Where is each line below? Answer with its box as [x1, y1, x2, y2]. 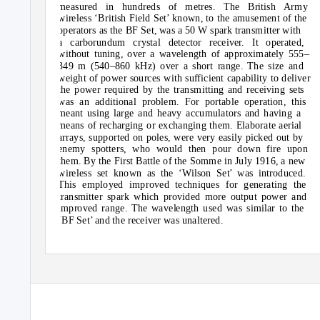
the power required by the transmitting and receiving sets [58, 84, 305, 96]
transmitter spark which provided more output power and [58, 190, 307, 202]
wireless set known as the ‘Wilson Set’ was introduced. [58, 166, 306, 179]
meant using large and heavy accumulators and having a [58, 107, 301, 119]
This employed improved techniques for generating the [58, 179, 306, 191]
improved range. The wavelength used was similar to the [58, 202, 304, 214]
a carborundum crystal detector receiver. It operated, [58, 36, 304, 48]
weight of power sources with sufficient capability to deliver [58, 71, 311, 84]
